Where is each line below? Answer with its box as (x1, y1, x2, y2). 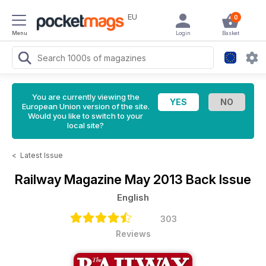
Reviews (115, 229, 151, 239)
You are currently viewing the (31, 92, 140, 102)
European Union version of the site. (21, 102, 150, 111)
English (117, 192, 149, 203)
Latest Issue (20, 151, 63, 160)
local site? (67, 121, 104, 130)
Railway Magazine (15, 172, 125, 187)
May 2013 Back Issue (125, 172, 251, 187)
